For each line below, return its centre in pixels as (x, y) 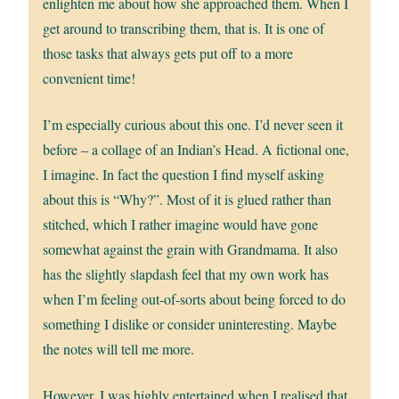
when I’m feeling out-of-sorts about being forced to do (195, 298)
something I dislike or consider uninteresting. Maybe (190, 323)
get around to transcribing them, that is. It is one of (184, 28)
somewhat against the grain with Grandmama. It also (191, 248)
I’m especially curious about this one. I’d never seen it (193, 124)
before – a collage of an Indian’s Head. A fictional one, (196, 149)
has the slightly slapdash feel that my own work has (186, 273)
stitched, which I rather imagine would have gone (181, 224)
